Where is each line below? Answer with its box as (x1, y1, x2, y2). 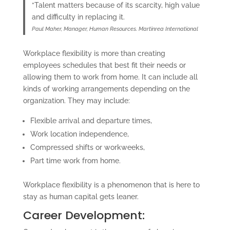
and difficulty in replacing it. (32, 13, 125, 22)
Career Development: (23, 207, 145, 223)
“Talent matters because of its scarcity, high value (32, 1, 200, 10)
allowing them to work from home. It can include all (23, 72, 198, 81)
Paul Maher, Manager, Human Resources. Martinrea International (32, 25, 199, 33)
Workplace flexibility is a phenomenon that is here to (23, 180, 200, 189)
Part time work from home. (30, 156, 121, 165)
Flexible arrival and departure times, (30, 116, 152, 125)
